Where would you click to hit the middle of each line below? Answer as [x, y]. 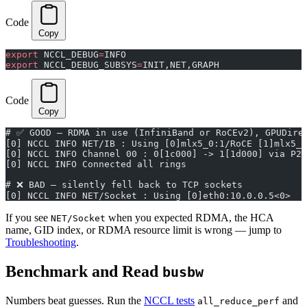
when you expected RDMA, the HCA [189, 218]
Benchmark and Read [84, 272]
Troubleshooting [41, 243]
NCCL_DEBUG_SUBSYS [88, 65]
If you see [28, 218]
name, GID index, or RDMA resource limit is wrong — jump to [144, 230]
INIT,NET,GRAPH [181, 65]
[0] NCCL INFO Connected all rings [96, 164]
